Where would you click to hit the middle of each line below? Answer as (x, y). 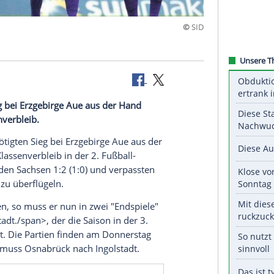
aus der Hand (191, 239)
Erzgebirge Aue (118, 239)
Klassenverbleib (61, 256)
